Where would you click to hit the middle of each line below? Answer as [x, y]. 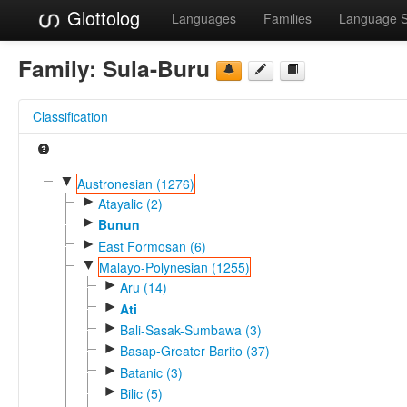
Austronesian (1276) [135, 183]
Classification [70, 116]
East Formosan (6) [152, 246]
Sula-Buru [156, 68]
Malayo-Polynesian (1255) [174, 267]
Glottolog [101, 18]
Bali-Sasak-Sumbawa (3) [190, 329]
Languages [204, 18]
